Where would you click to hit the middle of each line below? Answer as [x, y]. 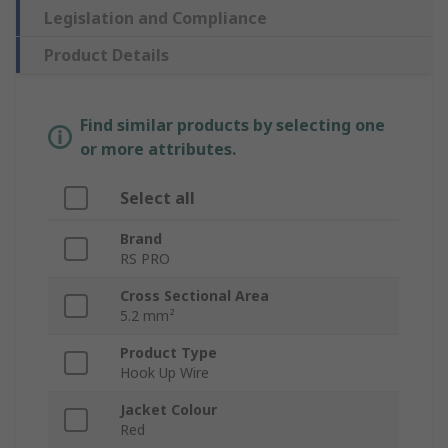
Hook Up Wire [164, 373]
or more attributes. [158, 149]
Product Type [168, 353]
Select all [157, 198]
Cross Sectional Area [194, 296]
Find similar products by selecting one [232, 125]
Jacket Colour [168, 410]
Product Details [106, 55]
